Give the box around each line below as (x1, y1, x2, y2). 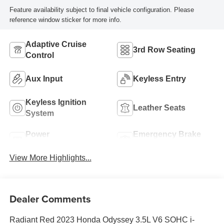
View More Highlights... (9, 153, 91, 162)
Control (25, 50, 54, 59)
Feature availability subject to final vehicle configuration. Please (9, 5, 194, 13)
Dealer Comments (9, 191, 91, 206)
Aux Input (25, 74, 62, 83)
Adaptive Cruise (25, 39, 86, 48)
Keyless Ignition (25, 97, 86, 106)
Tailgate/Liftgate (25, 140, 85, 149)
